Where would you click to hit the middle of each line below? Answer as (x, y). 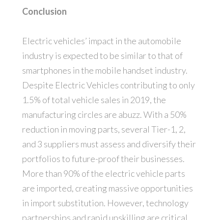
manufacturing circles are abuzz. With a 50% (104, 115)
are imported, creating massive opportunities (107, 188)
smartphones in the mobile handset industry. (105, 70)
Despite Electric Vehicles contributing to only (108, 85)
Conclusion (44, 12)
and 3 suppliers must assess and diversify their (109, 144)
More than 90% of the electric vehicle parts (103, 174)
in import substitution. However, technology (105, 203)
